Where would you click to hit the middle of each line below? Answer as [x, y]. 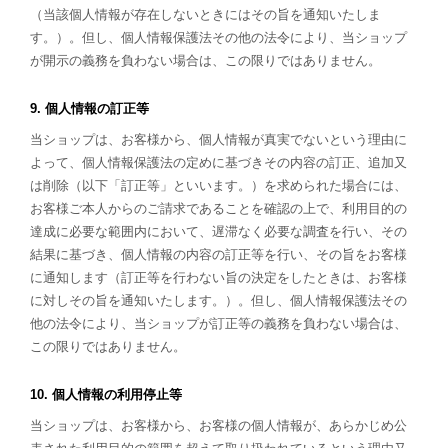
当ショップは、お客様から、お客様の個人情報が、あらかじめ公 [218, 425]
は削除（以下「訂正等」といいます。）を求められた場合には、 [218, 185]
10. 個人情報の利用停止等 [106, 394]
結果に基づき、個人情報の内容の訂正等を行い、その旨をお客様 [218, 254]
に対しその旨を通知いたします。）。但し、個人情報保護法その [218, 300]
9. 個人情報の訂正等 [89, 108]
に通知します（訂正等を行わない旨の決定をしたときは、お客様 [218, 277]
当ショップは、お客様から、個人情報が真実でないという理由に [218, 139]
